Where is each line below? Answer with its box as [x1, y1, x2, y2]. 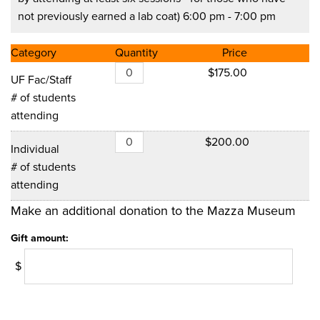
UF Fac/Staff [11, 72, 71, 87]
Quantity [115, 46, 159, 61]
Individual [11, 141, 59, 156]
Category [11, 46, 56, 61]
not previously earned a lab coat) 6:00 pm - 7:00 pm [18, 9, 276, 24]
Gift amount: [11, 231, 69, 244]
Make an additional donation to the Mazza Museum [11, 202, 296, 219]
